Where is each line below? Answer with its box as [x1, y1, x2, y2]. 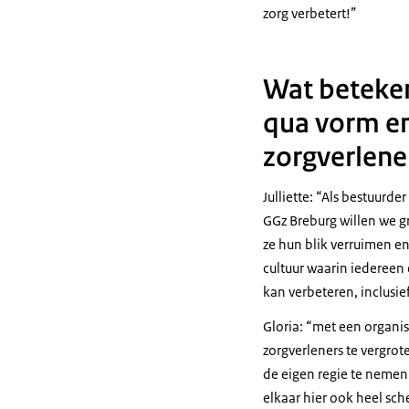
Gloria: [263, 317, 306, 335]
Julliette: [263, 187, 316, 205]
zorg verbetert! [263, 4, 351, 22]
